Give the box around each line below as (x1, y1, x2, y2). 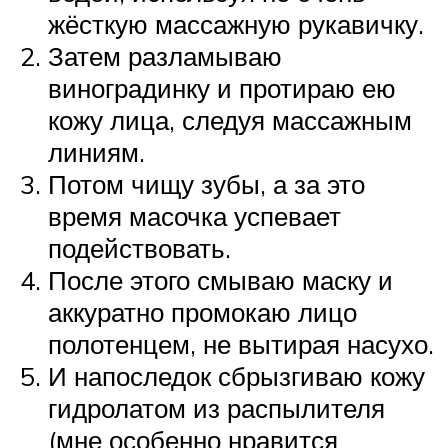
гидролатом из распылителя (48, 391, 385, 424)
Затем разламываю (48, 39, 282, 72)
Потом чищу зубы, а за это (48, 167, 365, 200)
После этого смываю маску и (48, 263, 393, 296)
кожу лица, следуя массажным (48, 103, 412, 136)
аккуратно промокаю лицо (48, 295, 357, 328)
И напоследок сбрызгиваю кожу (48, 359, 425, 392)
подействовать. (48, 231, 231, 264)
